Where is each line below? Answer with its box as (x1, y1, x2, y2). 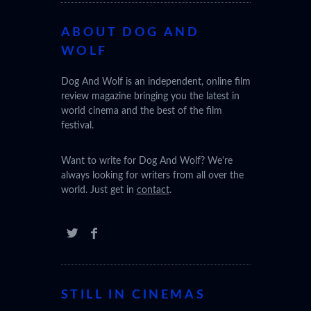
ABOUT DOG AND (60, 26, 200, 40)
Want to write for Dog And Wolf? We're (60, 156, 233, 167)
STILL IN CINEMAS (60, 289, 206, 302)
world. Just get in (60, 185, 137, 196)
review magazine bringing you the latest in (60, 92, 239, 102)
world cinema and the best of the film (60, 106, 222, 117)
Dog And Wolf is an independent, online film (60, 77, 251, 87)
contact (136, 185, 169, 196)
